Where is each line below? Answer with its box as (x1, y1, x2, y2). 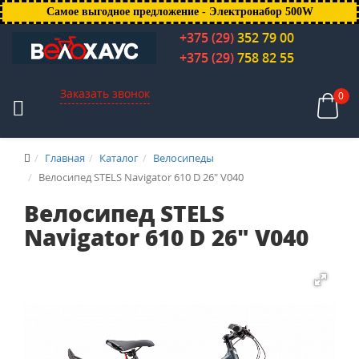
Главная (45, 151, 85, 165)
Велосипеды (153, 151, 214, 165)
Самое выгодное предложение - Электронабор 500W (46, 6, 313, 18)
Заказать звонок (59, 86, 150, 101)
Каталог (99, 151, 139, 165)
